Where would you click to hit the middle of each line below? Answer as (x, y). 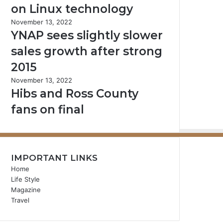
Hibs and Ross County (75, 94)
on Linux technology (72, 9)
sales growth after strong (87, 51)
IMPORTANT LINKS (54, 158)
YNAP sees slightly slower (87, 35)
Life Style (25, 179)
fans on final (48, 110)
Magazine (26, 190)
